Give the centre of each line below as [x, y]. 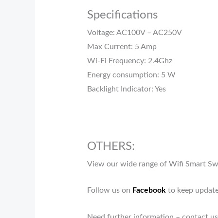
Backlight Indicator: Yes [126, 89]
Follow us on [109, 191]
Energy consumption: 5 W [131, 75]
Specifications [122, 15]
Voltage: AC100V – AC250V [134, 33]
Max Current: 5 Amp [122, 47]
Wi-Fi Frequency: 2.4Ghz [129, 61]
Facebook [149, 191]
